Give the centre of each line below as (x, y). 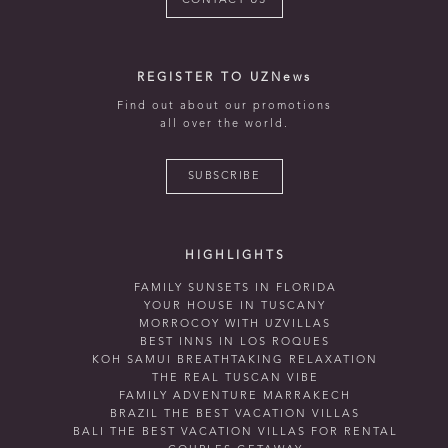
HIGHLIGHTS (235, 255)
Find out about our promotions (224, 106)
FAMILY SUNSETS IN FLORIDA (235, 288)
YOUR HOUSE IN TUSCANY (235, 306)
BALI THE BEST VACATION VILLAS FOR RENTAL (235, 432)
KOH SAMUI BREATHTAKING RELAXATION (235, 360)
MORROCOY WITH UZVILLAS (235, 324)
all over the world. (224, 124)
